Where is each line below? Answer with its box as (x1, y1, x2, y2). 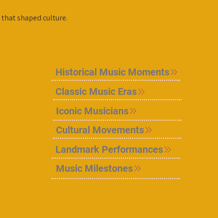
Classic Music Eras (55, 86, 137, 98)
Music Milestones (55, 163, 133, 175)
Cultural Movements (55, 124, 144, 136)
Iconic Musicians (55, 105, 128, 117)
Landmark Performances (55, 144, 163, 156)
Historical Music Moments (55, 66, 169, 78)
